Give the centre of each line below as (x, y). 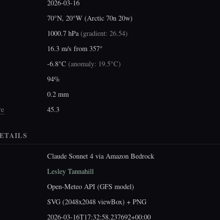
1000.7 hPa (64, 33)
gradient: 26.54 (104, 33)
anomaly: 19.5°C (95, 63)
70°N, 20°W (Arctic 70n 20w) (90, 18)
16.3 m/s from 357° (75, 48)
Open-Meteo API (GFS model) (91, 187)
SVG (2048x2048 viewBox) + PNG (97, 202)
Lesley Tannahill (70, 171)
